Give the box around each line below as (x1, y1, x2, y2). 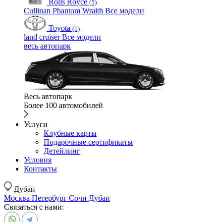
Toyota (49, 23, 70, 32)
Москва (4, 193, 32, 202)
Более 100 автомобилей (24, 101, 103, 110)
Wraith (82, 6, 105, 15)
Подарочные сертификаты (44, 137, 133, 146)
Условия (24, 155, 52, 164)
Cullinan (24, 6, 53, 15)
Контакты (24, 164, 57, 173)
